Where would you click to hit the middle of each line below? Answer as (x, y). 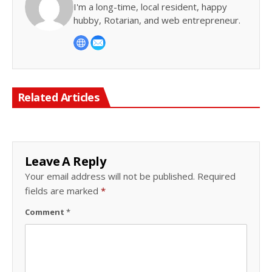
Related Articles (59, 97)
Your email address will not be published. (110, 176)
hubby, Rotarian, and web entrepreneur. (157, 20)
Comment (46, 212)
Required (216, 176)
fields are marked (63, 190)
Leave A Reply (66, 161)
